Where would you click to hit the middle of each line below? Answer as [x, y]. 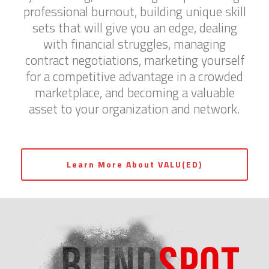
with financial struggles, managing [134, 44]
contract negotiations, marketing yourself [134, 60]
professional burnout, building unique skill [134, 11]
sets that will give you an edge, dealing [134, 27]
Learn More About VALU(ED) [134, 164]
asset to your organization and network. [134, 108]
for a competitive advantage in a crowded [134, 76]
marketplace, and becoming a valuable [134, 92]
